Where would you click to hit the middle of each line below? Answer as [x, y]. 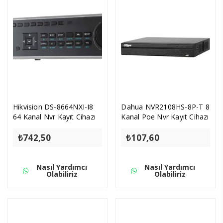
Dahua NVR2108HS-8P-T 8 [165, 107]
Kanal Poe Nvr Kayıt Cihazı [165, 117]
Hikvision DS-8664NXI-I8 [53, 107]
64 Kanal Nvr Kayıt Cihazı [54, 117]
